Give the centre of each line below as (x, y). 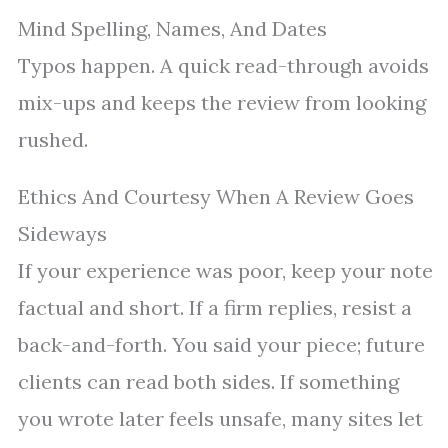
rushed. (53, 140)
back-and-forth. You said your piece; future (221, 345)
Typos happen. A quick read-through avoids (223, 66)
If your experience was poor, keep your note (225, 271)
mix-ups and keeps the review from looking (222, 103)
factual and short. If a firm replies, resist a (215, 308)
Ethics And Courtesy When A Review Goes (216, 197)
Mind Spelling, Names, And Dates (172, 29)
